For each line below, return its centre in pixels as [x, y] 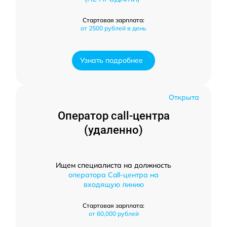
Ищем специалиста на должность [113, 165]
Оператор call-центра [113, 116]
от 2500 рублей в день [113, 28]
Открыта [184, 97]
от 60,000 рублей [113, 213]
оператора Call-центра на [113, 175]
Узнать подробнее [111, 60]
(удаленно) [113, 130]
